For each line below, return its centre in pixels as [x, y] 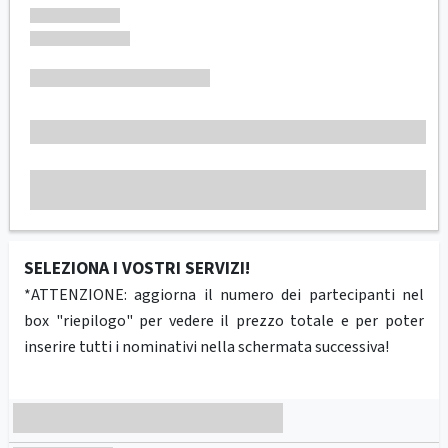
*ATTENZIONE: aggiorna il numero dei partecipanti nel [224, 294]
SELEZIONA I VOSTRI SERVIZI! [136, 268]
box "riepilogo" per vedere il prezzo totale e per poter [224, 320]
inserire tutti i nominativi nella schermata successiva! [206, 346]
